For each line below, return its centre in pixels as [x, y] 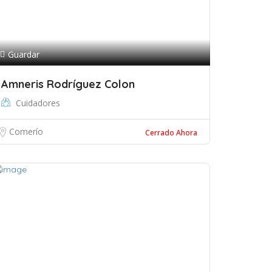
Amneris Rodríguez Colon [68, 84]
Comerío [26, 131]
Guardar [24, 54]
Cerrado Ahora [171, 133]
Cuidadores [38, 103]
